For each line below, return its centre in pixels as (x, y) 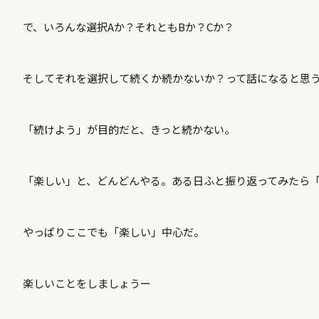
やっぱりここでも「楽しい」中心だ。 (114, 232)
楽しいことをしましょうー (87, 283)
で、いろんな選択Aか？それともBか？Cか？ (129, 27)
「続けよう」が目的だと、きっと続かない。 (129, 129)
